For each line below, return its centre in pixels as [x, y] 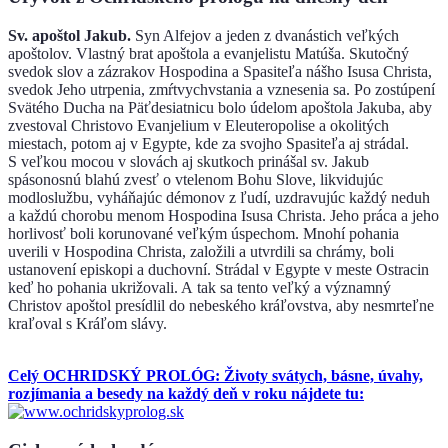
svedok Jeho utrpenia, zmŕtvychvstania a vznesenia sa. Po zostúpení [221, 90]
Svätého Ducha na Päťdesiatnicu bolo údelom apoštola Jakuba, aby [220, 108]
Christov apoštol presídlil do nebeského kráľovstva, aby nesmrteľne [221, 306]
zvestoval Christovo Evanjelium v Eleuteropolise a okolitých [198, 126]
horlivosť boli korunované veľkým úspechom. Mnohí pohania [203, 234]
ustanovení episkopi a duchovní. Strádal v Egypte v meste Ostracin [218, 270]
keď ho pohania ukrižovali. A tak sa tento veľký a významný [199, 288]
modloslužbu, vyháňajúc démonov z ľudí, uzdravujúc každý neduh [219, 198]
